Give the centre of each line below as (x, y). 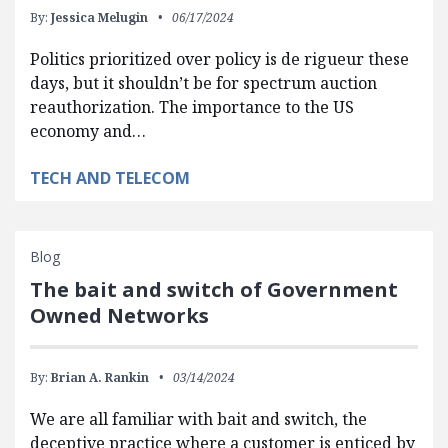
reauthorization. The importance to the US (192, 106)
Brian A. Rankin (100, 377)
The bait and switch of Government (214, 289)
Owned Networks (119, 315)
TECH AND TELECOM (110, 177)
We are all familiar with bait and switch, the (198, 418)
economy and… (88, 130)
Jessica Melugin (99, 17)
